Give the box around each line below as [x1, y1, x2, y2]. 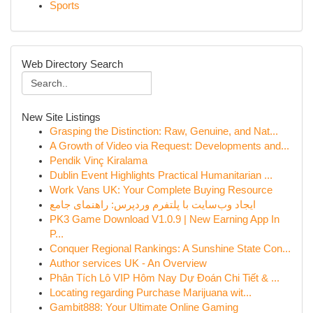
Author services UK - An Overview [50, 258, 207, 269]
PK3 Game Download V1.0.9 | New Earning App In [50, 214, 279, 225]
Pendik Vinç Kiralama [50, 155, 147, 166]
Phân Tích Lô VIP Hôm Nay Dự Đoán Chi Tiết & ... [50, 272, 279, 284]
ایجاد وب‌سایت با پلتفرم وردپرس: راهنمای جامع [50, 199, 256, 210]
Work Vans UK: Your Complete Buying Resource [50, 184, 272, 196]
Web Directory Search [22, 58, 123, 70]
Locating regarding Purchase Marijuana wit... [50, 287, 252, 298]
